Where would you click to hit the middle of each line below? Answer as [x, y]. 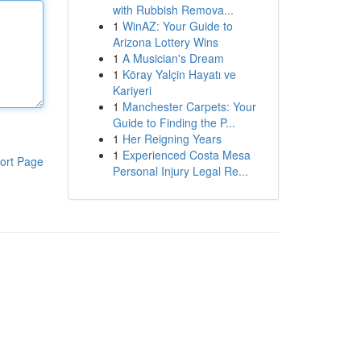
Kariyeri [132, 90]
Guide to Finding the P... [174, 122]
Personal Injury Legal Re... [180, 171]
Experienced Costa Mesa [186, 155]
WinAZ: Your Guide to [177, 26]
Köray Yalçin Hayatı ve [179, 74]
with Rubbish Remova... [173, 10]
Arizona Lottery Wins [165, 42]
